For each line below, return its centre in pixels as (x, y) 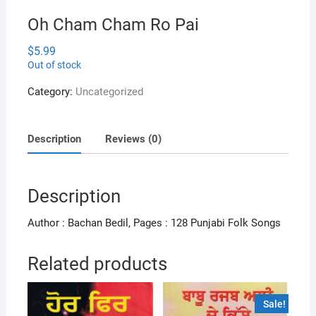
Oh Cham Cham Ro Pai (113, 25)
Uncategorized (109, 92)
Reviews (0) (133, 139)
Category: (51, 92)
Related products (97, 264)
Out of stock (54, 65)
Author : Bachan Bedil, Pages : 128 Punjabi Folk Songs (154, 223)
